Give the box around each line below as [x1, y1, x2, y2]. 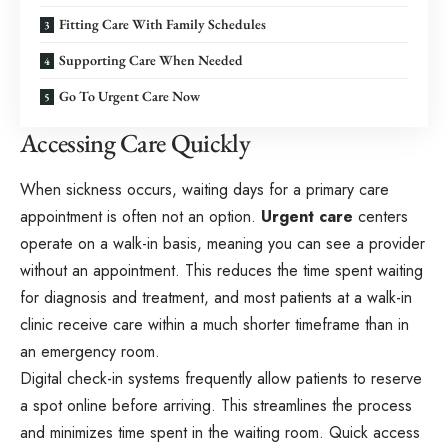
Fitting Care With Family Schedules [59, 15, 266, 34]
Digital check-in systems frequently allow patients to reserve [20, 366, 422, 390]
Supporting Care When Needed [59, 51, 243, 70]
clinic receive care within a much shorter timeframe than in [20, 312, 409, 336]
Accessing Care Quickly [20, 126, 250, 161]
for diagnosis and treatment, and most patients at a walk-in [20, 285, 412, 309]
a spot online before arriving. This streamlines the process [20, 393, 412, 417]
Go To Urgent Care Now [59, 87, 200, 106]
